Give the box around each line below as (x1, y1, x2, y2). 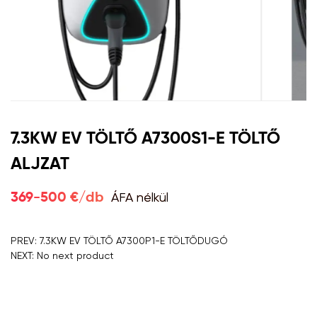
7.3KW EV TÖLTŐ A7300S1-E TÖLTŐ (11, 129, 280, 147)
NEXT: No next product (11, 249, 114, 261)
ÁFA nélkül (111, 189, 168, 204)
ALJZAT (11, 155, 69, 173)
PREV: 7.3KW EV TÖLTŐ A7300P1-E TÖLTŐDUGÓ (11, 234, 228, 246)
